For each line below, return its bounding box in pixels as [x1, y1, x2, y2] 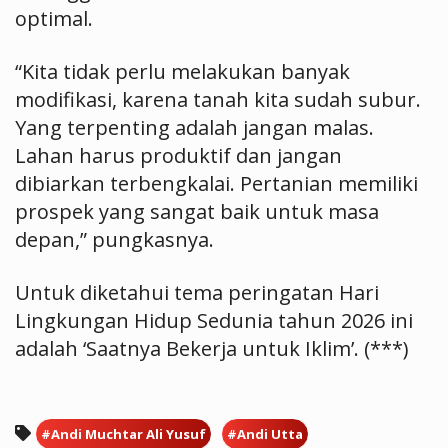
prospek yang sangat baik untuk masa [15, 198, 379, 225]
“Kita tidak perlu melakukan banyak [15, 58, 350, 85]
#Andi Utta [227, 425, 303, 443]
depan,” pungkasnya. [15, 226, 214, 253]
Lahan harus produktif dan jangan [15, 142, 342, 169]
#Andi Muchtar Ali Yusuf [41, 425, 206, 443]
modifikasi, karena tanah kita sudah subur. [15, 86, 421, 113]
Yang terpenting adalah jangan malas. [15, 114, 374, 141]
